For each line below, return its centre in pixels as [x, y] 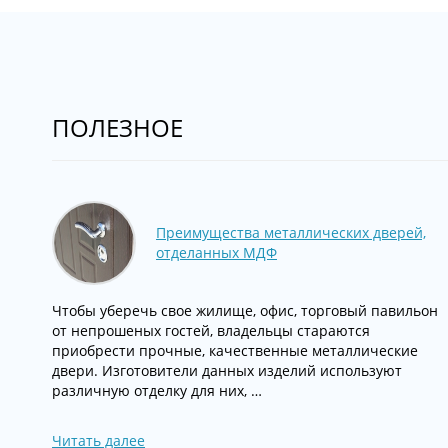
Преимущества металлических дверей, [291, 232]
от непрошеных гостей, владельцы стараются [211, 330]
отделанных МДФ [216, 252]
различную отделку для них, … [157, 390]
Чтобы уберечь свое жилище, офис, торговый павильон [245, 310]
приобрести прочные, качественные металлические [235, 350]
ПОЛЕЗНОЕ [117, 127]
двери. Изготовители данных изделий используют [227, 370]
